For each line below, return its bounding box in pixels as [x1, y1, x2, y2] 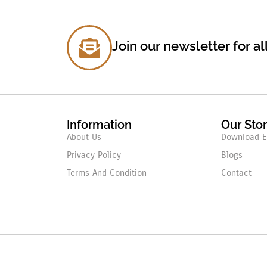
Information [67, 117, 132, 132]
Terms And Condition [67, 167, 147, 178]
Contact [221, 167, 252, 178]
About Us [67, 132, 101, 142]
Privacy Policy [67, 150, 121, 160]
